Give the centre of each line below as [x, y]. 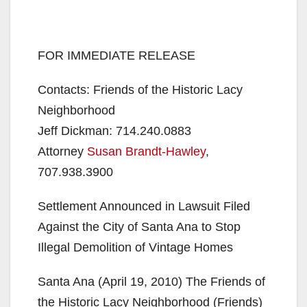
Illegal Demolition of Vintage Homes [135, 247]
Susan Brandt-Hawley [146, 151]
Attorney [62, 151]
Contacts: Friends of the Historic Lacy [140, 90]
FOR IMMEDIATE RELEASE [116, 56]
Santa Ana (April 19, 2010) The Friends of [151, 282]
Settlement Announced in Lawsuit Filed [144, 206]
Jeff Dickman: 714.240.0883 [114, 131]
